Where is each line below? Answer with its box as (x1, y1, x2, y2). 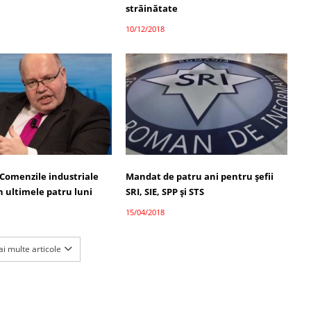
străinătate (125, 1, 178, 15)
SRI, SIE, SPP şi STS (125, 185, 204, 198)
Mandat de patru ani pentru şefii (125, 169, 274, 183)
